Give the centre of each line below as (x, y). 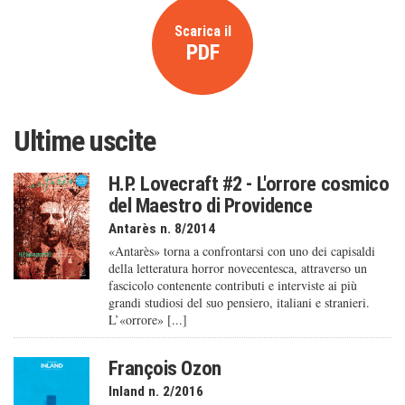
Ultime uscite (85, 141)
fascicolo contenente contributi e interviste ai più (232, 286)
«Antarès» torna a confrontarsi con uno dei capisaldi (241, 251)
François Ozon (165, 368)
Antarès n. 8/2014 (161, 229)
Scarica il (202, 31)
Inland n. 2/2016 (155, 392)
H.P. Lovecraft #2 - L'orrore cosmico (249, 184)
